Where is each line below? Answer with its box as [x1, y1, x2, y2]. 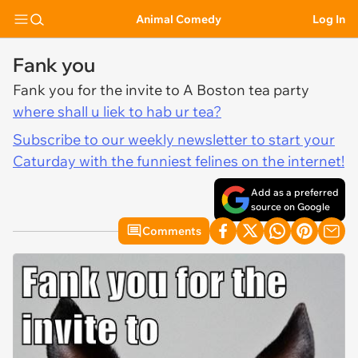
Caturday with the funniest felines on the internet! [13, 152, 344, 170]
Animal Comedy [136, 11, 221, 26]
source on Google [251, 201, 330, 213]
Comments [142, 224, 201, 238]
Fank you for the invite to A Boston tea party [13, 81, 309, 99]
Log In [312, 11, 345, 26]
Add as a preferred [251, 186, 339, 198]
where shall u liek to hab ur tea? [13, 102, 221, 121]
